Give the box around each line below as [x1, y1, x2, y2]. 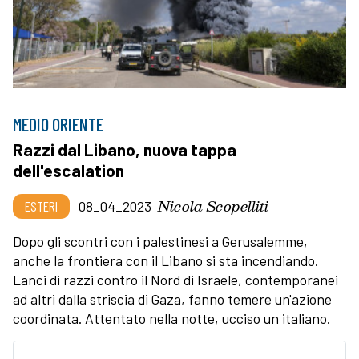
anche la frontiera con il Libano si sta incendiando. [13, 251, 318, 269]
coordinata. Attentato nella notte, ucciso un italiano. [13, 309, 333, 327]
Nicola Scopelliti [158, 193, 268, 217]
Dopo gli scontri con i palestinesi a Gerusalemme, [13, 232, 308, 250]
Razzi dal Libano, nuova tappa [13, 139, 236, 159]
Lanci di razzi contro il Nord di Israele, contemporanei [13, 270, 338, 288]
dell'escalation [13, 159, 124, 180]
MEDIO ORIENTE [13, 113, 103, 135]
